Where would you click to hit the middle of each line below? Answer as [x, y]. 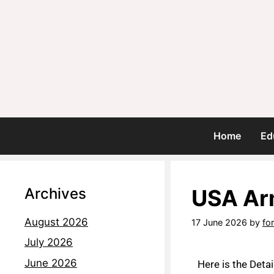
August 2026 [56, 222]
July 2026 [49, 243]
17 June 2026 [219, 223]
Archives [55, 193]
